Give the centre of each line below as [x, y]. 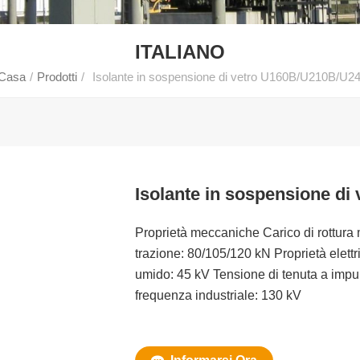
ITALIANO [180, 52]
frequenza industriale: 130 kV [218, 295]
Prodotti [57, 76]
